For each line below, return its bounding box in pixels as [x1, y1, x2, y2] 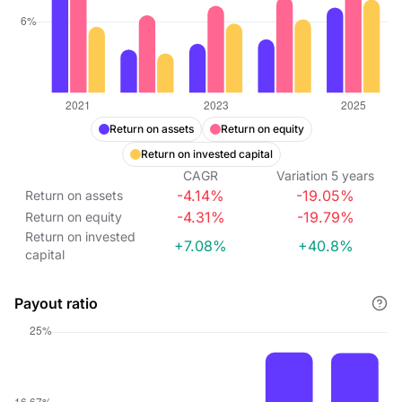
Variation [276, 168, 328, 183]
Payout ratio [14, 294, 98, 312]
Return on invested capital [140, 147, 273, 161]
